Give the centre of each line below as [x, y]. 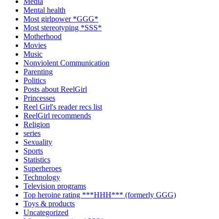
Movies [35, 45]
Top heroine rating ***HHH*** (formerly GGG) [100, 195]
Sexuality [38, 142]
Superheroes [43, 168]
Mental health [44, 10]
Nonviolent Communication [66, 63]
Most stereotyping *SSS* [63, 27]
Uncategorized [46, 212]
